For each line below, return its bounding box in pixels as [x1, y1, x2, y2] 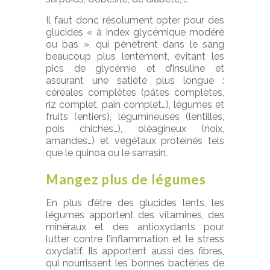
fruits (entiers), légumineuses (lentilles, [46, 111, 224, 122]
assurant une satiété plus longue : [46, 75, 224, 86]
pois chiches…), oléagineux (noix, [46, 123, 224, 134]
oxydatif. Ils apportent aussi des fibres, [46, 245, 224, 257]
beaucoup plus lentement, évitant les [46, 51, 224, 62]
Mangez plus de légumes [46, 171, 206, 187]
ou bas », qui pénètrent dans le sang [46, 39, 224, 50]
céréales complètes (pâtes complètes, [46, 87, 224, 98]
